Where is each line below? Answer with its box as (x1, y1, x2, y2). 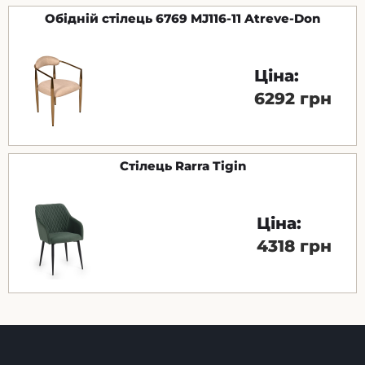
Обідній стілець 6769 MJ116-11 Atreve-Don (45, 11, 320, 27)
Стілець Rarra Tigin (119, 158, 246, 174)
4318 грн (257, 236, 332, 257)
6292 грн (254, 89, 332, 109)
